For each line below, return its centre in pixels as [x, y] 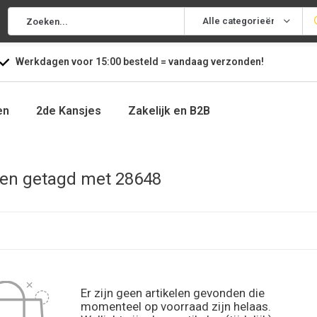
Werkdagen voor [55, 62]
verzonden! [237, 62]
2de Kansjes [69, 111]
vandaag [189, 62]
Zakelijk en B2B [169, 111]
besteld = [144, 62]
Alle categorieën [239, 21]
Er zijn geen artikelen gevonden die [173, 293]
